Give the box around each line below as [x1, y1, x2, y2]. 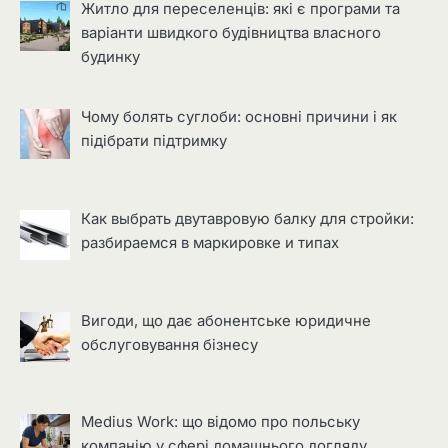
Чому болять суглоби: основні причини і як [81, 108, 398, 127]
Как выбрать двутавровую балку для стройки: [81, 210, 415, 228]
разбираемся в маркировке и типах [81, 234, 340, 252]
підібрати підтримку [81, 132, 228, 151]
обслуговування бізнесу [81, 335, 259, 354]
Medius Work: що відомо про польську [81, 413, 361, 432]
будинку [81, 48, 141, 67]
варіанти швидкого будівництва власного [81, 24, 382, 43]
